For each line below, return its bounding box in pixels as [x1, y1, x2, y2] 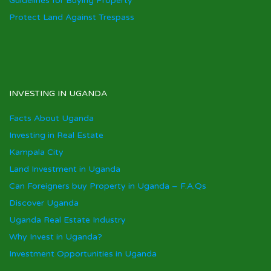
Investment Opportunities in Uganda [9, 249, 157, 259]
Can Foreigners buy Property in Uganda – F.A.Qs [9, 181, 206, 191]
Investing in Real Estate [9, 130, 103, 140]
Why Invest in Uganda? [9, 232, 102, 242]
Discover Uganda [9, 198, 79, 208]
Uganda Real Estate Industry [9, 215, 126, 225]
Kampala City [9, 147, 64, 157]
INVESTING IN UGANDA [9, 88, 107, 99]
